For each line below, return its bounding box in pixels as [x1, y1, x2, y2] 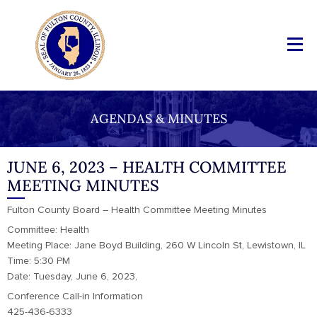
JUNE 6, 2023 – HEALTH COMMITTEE [7, 157, 287, 177]
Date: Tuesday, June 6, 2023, [7, 272, 137, 282]
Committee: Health [7, 225, 89, 235]
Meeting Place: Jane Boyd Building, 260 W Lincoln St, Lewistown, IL [7, 241, 306, 250]
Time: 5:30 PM [7, 256, 70, 266]
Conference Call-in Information [7, 292, 143, 301]
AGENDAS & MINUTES [90, 110, 227, 127]
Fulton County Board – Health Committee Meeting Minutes [7, 205, 267, 215]
